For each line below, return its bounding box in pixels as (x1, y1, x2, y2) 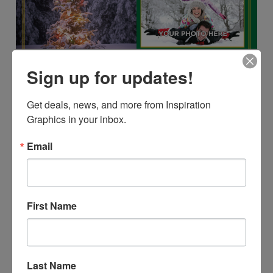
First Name (27, 199, 77, 213)
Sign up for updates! (27, 65, 193, 90)
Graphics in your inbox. (27, 112, 126, 127)
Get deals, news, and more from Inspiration (27, 97, 211, 112)
